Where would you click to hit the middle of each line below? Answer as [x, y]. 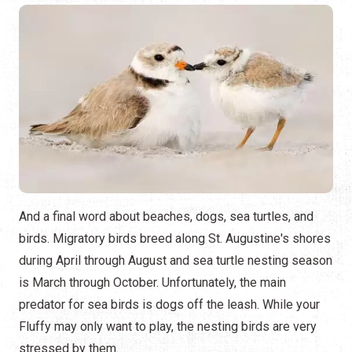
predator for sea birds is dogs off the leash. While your [169, 305]
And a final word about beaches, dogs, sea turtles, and [166, 217]
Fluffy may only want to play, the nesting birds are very [168, 327]
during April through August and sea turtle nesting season [176, 261]
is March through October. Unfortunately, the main [152, 283]
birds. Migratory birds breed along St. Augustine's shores [175, 239]
